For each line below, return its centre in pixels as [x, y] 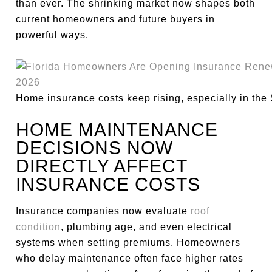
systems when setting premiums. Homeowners [128, 243]
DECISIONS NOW [95, 148]
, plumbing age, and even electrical [147, 227]
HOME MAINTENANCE [117, 130]
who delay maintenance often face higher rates [130, 258]
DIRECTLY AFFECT [102, 166]
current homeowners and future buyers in [116, 19]
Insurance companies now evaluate [104, 211]
